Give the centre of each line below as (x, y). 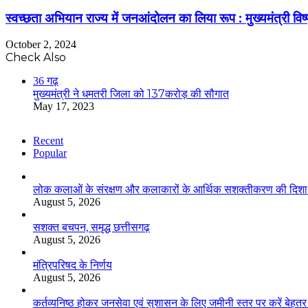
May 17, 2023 (64, 107)
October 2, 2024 (41, 45)
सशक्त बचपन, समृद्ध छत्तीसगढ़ (91, 228)
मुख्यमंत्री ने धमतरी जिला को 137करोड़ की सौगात (131, 94)
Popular (50, 153)
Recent (48, 141)
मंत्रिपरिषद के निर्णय (73, 265)
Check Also (36, 58)
